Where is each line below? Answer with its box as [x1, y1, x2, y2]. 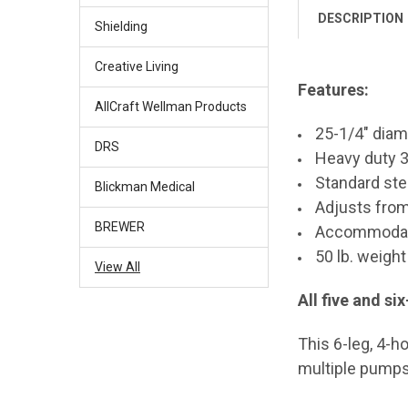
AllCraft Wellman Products [94, 99, 247, 115]
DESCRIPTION [318, 11, 404, 26]
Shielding [94, 19, 148, 35]
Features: [298, 80, 370, 100]
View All [94, 260, 140, 275]
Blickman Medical [94, 179, 195, 195]
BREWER [94, 219, 145, 235]
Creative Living [94, 59, 178, 75]
